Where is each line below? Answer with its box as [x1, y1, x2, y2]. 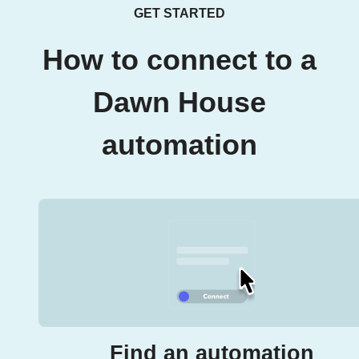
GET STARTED [134, 6, 225, 21]
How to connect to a [42, 44, 317, 77]
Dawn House [93, 87, 266, 119]
